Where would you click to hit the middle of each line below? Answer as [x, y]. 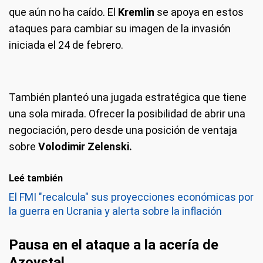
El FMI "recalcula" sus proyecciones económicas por [131, 197]
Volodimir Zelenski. [85, 146]
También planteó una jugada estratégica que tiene [128, 97]
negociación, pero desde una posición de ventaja [123, 130]
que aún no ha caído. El [63, 12]
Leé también [36, 178]
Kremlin [137, 12]
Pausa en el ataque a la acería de [114, 245]
